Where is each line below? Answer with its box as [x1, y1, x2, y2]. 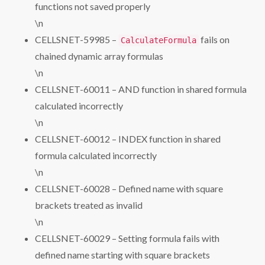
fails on [199, 34, 230, 45]
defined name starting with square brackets [35, 249, 210, 260]
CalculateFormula [121, 35, 196, 45]
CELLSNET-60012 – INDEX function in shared [35, 133, 221, 144]
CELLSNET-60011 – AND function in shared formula [35, 83, 247, 95]
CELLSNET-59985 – [35, 34, 118, 45]
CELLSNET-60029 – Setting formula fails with [35, 232, 219, 244]
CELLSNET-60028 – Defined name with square [35, 183, 223, 194]
